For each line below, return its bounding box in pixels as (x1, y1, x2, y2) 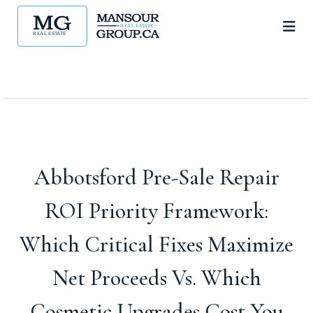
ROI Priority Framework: (45, 197, 268, 224)
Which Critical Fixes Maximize (20, 231, 293, 258)
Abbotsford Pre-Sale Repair (34, 163, 279, 191)
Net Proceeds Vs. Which (52, 264, 261, 291)
